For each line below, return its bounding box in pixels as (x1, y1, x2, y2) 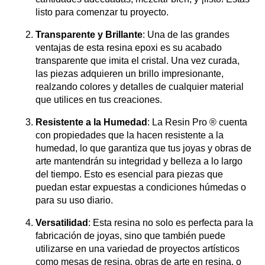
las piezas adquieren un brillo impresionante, (35, 69, 224, 79)
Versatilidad (35, 218, 88, 228)
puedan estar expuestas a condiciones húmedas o (35, 182, 246, 192)
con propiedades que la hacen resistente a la (35, 130, 224, 140)
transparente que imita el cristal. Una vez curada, (35, 56, 240, 66)
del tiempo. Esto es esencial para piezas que (35, 169, 223, 179)
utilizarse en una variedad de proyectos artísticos (35, 244, 240, 254)
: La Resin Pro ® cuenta (147, 117, 247, 127)
